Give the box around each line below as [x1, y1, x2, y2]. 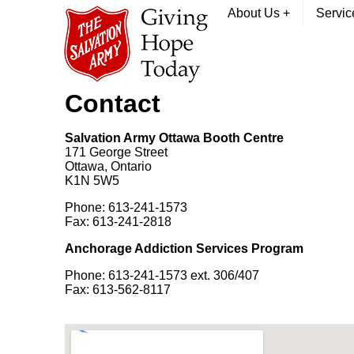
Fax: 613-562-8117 [65, 283, 174, 296]
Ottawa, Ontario [65, 160, 152, 173]
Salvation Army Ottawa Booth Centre [65, 131, 284, 145]
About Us [228, 6, 283, 20]
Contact [65, 89, 160, 118]
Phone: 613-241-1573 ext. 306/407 [65, 269, 259, 282]
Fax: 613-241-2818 [65, 215, 171, 228]
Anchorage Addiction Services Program [65, 242, 303, 255]
